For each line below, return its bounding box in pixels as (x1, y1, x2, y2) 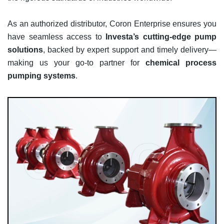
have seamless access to (7, 32, 105, 41)
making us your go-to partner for (7, 58, 145, 67)
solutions (7, 45, 43, 54)
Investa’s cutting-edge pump (105, 32, 216, 41)
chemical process (145, 58, 216, 67)
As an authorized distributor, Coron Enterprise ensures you (7, 19, 216, 28)
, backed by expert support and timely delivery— (43, 45, 216, 54)
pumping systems (7, 71, 75, 80)
